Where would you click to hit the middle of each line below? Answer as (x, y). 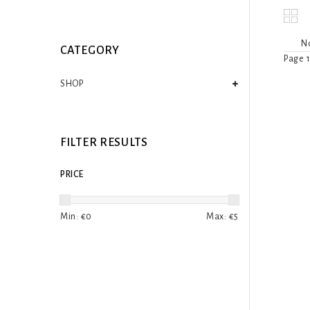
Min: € (73, 217)
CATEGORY (90, 51)
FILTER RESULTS (104, 142)
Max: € (220, 217)
